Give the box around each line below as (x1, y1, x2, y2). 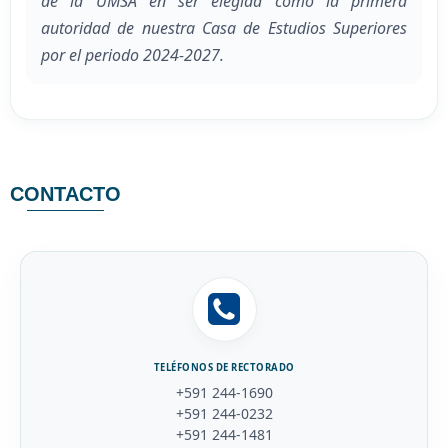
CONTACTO (10, 183, 121, 206)
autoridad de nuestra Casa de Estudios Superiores (41, 17, 407, 40)
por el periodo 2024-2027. (41, 44, 224, 67)
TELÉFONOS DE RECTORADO (153, 360, 295, 374)
